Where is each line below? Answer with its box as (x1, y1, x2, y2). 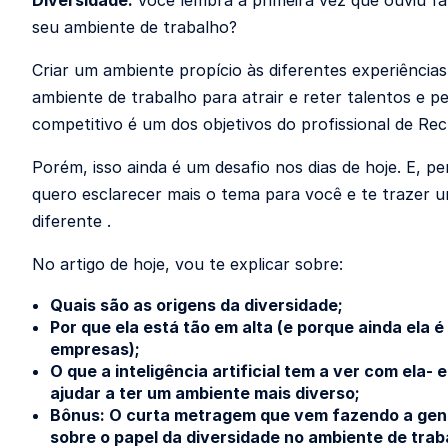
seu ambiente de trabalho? (32, 17, 242, 37)
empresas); (50, 339, 140, 359)
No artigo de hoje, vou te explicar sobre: (32, 254, 343, 274)
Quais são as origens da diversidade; (50, 295, 343, 315)
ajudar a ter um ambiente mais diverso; (50, 383, 360, 403)
